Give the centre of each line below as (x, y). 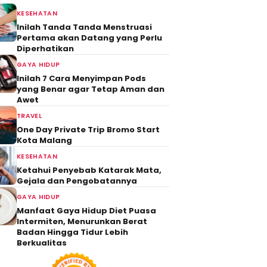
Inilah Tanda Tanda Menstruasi (84, 27)
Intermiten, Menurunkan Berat (82, 221)
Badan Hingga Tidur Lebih (72, 232)
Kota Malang (44, 140)
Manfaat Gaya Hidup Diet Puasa (86, 211)
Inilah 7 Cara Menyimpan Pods (81, 78)
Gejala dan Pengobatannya (77, 181)
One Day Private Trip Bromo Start (88, 130)
